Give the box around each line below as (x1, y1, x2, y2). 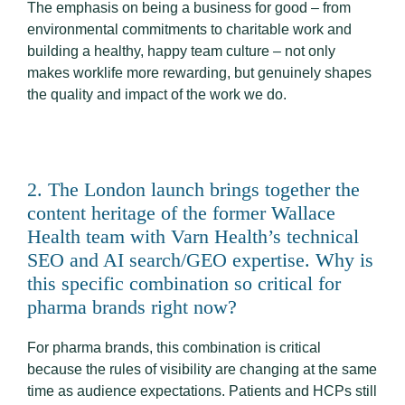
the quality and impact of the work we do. (27, 87, 287, 103)
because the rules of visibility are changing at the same (27, 362, 377, 378)
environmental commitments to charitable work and (27, 22, 352, 38)
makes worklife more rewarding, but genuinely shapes (27, 65, 372, 81)
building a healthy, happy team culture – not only (27, 43, 335, 60)
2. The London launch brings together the (27, 178, 360, 202)
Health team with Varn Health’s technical (27, 225, 359, 249)
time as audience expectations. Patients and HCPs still (27, 383, 377, 400)
